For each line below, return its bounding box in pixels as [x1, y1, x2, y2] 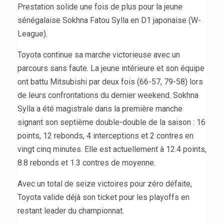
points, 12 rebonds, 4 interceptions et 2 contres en [17, 131, 193, 141]
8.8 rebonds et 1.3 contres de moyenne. [17, 158, 155, 168]
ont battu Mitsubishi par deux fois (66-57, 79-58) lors [17, 77, 203, 87]
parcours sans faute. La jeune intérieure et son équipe [17, 63, 204, 73]
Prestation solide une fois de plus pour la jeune [17, 2, 182, 12]
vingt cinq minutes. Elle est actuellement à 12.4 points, [17, 144, 206, 154]
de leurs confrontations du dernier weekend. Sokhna [17, 90, 198, 100]
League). [17, 29, 47, 39]
